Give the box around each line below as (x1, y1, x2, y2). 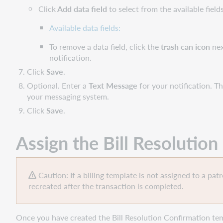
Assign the (16, 129, 103, 155)
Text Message (89, 79, 138, 91)
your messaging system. (27, 90, 111, 102)
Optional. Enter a (27, 79, 89, 91)
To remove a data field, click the (49, 40, 161, 52)
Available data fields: (49, 21, 121, 33)
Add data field (55, 2, 107, 14)
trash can (161, 40, 194, 52)
